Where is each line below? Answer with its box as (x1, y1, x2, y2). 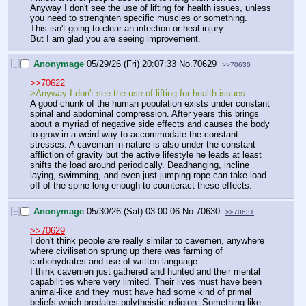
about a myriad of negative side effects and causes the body (30, 119, 270, 130)
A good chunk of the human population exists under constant (30, 98, 270, 109)
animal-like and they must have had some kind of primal (30, 286, 251, 297)
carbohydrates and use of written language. (30, 255, 200, 266)
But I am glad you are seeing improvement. (30, 33, 201, 44)
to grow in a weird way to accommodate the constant (30, 129, 238, 140)
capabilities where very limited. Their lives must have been (30, 276, 262, 287)
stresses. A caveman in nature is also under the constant (30, 139, 255, 150)
